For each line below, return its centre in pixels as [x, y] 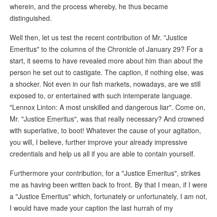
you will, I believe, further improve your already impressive [99, 142]
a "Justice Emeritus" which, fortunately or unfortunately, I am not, [108, 196]
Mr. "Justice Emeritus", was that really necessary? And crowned [107, 119]
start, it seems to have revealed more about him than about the [106, 61]
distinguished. [31, 18]
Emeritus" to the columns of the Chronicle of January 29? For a [106, 49]
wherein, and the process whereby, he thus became [89, 7]
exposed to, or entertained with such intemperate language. [101, 96]
